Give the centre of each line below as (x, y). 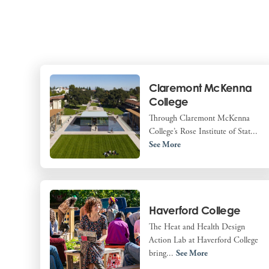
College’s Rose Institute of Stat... (204, 132)
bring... (163, 253)
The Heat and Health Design (197, 227)
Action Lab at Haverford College (204, 240)
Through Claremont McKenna (200, 119)
